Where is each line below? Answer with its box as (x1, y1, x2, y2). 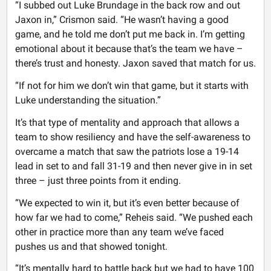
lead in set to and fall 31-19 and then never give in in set (15, 160, 252, 172)
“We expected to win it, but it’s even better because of (15, 197, 240, 209)
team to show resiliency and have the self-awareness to (15, 131, 250, 143)
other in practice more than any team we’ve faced (15, 226, 224, 238)
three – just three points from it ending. (15, 174, 181, 186)
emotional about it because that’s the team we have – (15, 43, 243, 55)
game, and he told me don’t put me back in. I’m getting (15, 28, 245, 41)
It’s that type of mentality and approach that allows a (15, 116, 240, 128)
